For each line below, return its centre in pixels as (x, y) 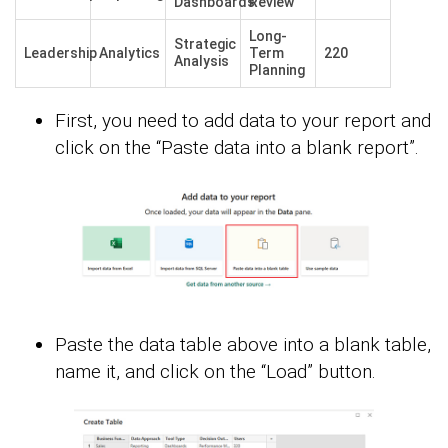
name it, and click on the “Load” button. (215, 372)
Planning (277, 70)
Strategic (205, 44)
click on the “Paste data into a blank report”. (237, 148)
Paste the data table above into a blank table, (243, 345)
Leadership (60, 53)
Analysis (201, 61)
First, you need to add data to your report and (243, 121)
